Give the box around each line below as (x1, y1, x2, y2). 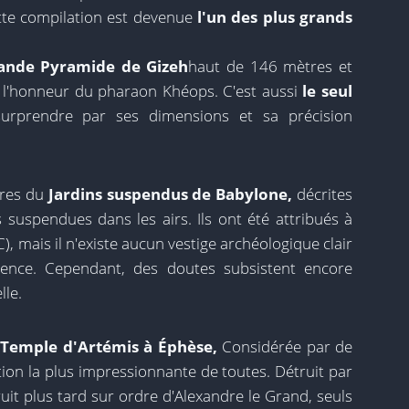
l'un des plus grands (197, 6, 353, 27)
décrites (292, 184, 353, 204)
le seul (297, 80, 353, 101)
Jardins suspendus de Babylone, (47, 184, 293, 204)
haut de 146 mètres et (188, 56, 353, 77)
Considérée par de (216, 336, 352, 357)
